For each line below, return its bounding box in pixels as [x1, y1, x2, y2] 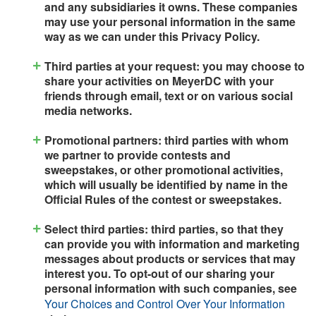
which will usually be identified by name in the [44, 176, 288, 193]
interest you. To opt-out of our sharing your [44, 265, 274, 281]
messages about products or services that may [44, 250, 296, 267]
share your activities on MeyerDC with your [44, 72, 274, 89]
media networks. [44, 102, 132, 119]
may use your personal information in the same [44, 13, 296, 30]
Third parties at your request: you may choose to [44, 57, 305, 74]
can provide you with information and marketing [44, 235, 300, 252]
